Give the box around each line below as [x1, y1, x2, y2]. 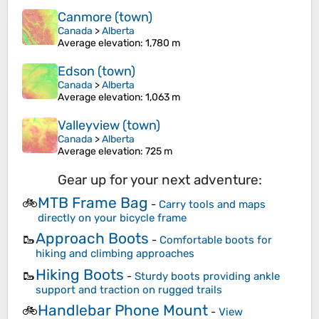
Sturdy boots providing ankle [135, 269, 280, 283]
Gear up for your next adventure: [57, 172, 262, 189]
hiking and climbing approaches [36, 247, 194, 261]
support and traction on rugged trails [36, 283, 222, 296]
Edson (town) [58, 63, 135, 80]
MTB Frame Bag [38, 193, 148, 211]
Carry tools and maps [159, 197, 266, 211]
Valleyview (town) [58, 117, 160, 134]
